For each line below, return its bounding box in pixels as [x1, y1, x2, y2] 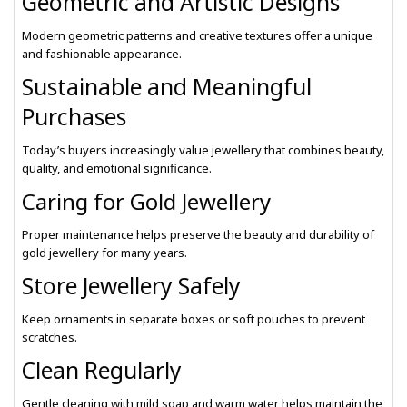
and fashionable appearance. [22, 45, 182, 62]
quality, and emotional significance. [22, 160, 212, 176]
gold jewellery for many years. [22, 244, 187, 261]
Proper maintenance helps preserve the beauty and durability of [22, 226, 374, 243]
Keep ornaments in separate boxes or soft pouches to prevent [22, 311, 365, 327]
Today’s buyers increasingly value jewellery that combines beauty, [22, 142, 384, 158]
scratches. [22, 329, 77, 345]
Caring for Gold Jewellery [22, 186, 271, 216]
